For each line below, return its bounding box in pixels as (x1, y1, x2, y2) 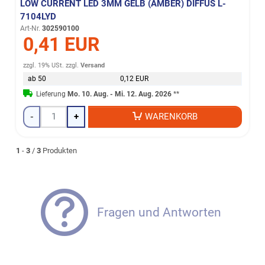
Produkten (40, 146, 77, 155)
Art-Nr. (20, 24, 41, 33)
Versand (80, 62, 105, 70)
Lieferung (36, 90, 68, 99)
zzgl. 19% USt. (23, 62, 64, 70)
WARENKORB (145, 111, 198, 122)
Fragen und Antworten (97, 205, 222, 220)
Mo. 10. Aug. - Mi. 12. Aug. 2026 (67, 90, 172, 99)
